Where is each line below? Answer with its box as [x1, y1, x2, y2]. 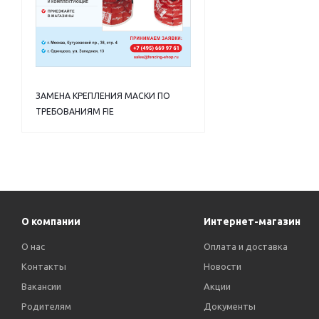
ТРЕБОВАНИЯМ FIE [36, 107, 114, 116]
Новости [203, 261, 241, 271]
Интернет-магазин [203, 216, 300, 227]
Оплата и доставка [203, 241, 288, 251]
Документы [203, 301, 256, 311]
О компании [21, 216, 80, 227]
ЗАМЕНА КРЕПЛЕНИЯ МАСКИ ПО [36, 91, 170, 100]
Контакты [21, 261, 66, 271]
